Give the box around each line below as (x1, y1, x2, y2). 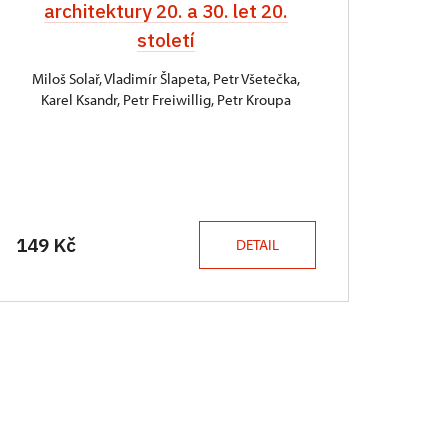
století (137, 28, 195, 52)
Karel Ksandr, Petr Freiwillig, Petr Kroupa (41, 90, 291, 109)
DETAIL (236, 235, 279, 254)
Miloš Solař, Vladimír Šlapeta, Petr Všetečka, (32, 69, 300, 88)
